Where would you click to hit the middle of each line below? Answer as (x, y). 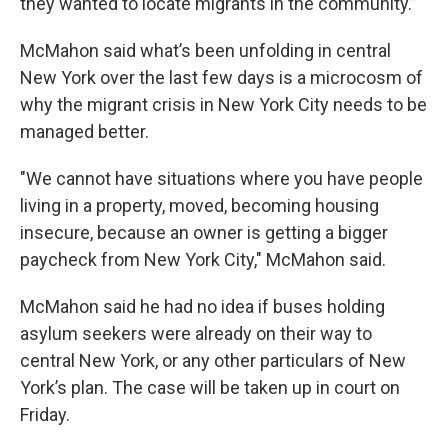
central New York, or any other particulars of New (213, 361)
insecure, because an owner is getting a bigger (204, 233)
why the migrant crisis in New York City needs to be (223, 105)
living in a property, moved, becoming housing (199, 206)
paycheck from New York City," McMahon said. (203, 260)
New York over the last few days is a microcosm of (221, 78)
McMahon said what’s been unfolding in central (205, 51)
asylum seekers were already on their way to (196, 334)
